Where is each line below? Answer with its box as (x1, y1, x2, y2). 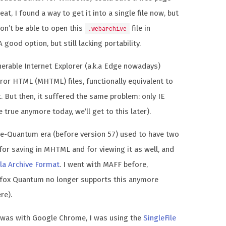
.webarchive (88, 25, 127, 33)
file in (130, 24, 151, 33)
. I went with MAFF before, (60, 160, 148, 169)
